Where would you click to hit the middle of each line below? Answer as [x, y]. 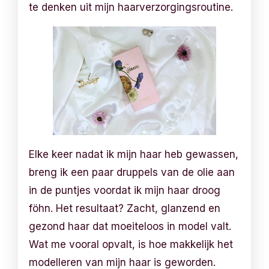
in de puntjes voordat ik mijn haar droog [125, 190]
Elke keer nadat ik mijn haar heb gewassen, [134, 154]
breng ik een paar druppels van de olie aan [132, 172]
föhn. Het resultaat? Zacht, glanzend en [125, 208]
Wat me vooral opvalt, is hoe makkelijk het [131, 244]
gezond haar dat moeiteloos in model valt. [130, 226]
